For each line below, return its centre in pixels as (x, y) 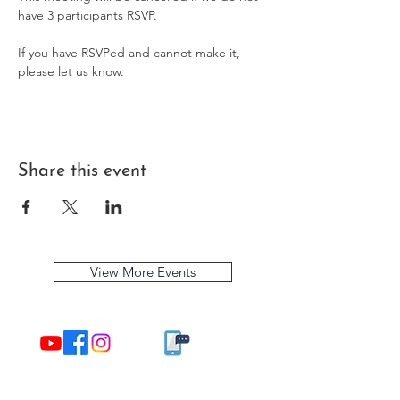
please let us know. (71, 72)
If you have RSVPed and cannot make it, (131, 53)
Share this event (82, 172)
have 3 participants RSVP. (89, 16)
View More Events (143, 272)
